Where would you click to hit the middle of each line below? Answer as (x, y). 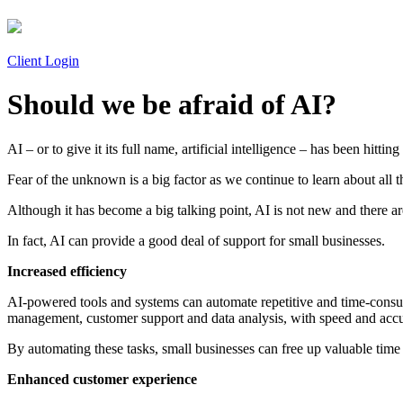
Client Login (43, 60)
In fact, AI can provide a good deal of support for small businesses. (196, 240)
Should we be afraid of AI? (172, 105)
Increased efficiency (67, 271)
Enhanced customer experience (102, 379)
